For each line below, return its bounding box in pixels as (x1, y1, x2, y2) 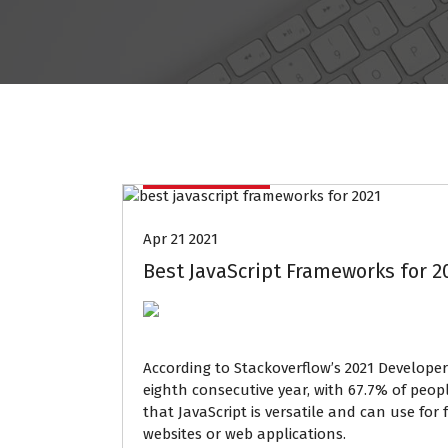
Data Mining (164, 160, 249, 178)
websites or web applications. (143, 425, 346, 443)
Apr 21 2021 (143, 230, 218, 248)
